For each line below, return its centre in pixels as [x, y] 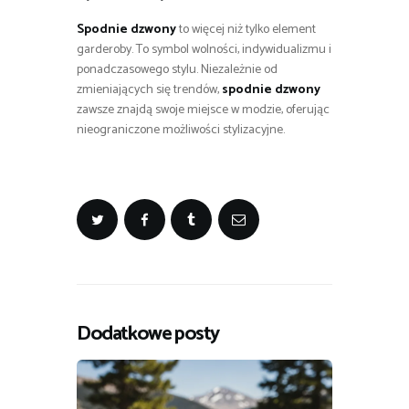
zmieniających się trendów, [149, 90]
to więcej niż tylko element [246, 30]
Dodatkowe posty [148, 334]
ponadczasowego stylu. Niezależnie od [177, 70]
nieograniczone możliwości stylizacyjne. [181, 131]
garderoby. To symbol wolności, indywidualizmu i [204, 50]
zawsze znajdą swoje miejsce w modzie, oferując [203, 110]
